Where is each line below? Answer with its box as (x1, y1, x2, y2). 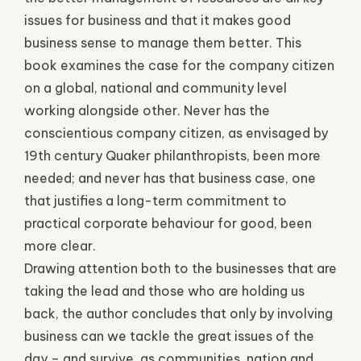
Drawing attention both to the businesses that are (24, 259, 337, 276)
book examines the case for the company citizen (24, 56, 334, 73)
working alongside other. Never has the (24, 102, 270, 118)
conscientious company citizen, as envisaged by (24, 124, 328, 141)
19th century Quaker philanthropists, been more (24, 147, 321, 164)
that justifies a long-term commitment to (24, 192, 287, 209)
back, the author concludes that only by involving (24, 305, 333, 322)
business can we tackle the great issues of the (24, 327, 314, 344)
